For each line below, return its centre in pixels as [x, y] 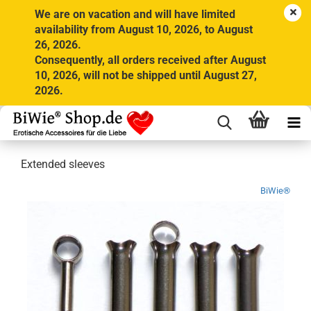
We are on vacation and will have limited [135, 14]
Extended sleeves [63, 164]
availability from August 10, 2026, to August [144, 30]
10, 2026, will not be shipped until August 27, [146, 75]
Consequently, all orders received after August [150, 60]
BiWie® [275, 191]
